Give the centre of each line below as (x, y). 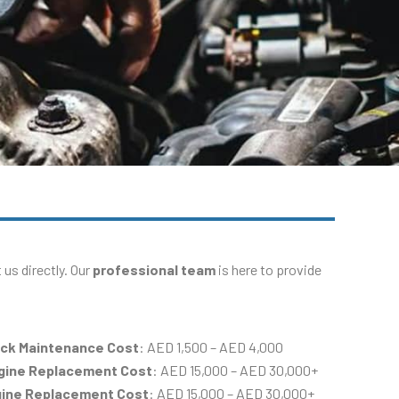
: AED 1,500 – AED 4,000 (211, 347)
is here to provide (269, 269)
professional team (154, 269)
